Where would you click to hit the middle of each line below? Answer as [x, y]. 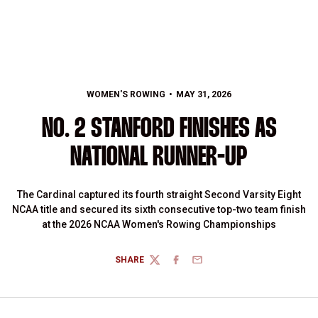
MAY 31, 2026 [204, 94]
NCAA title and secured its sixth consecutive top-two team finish [159, 209]
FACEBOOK [193, 265]
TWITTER [168, 265]
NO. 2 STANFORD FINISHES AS [159, 130]
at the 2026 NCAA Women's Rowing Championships [159, 224]
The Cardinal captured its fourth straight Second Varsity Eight [159, 194]
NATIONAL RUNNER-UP [159, 158]
